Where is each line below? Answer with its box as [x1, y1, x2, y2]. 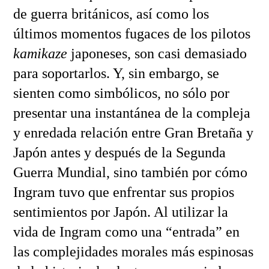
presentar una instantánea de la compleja [13, 104, 250, 121]
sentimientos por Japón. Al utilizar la [13, 204, 228, 220]
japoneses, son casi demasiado [67, 45, 247, 61]
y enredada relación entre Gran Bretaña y [13, 124, 253, 141]
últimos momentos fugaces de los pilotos [13, 25, 250, 41]
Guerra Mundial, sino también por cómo [13, 164, 247, 180]
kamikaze [13, 45, 67, 61]
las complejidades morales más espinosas [13, 243, 253, 259]
